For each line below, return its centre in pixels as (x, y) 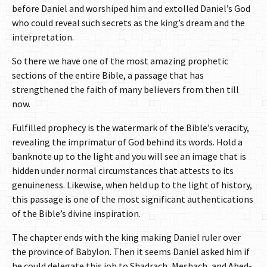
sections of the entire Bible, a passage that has (108, 75)
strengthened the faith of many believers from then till (125, 90)
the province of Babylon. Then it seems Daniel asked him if (131, 252)
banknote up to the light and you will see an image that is (129, 156)
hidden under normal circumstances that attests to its (123, 171)
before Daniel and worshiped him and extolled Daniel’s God (131, 9)
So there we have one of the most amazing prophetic (120, 61)
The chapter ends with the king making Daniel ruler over (126, 237)
